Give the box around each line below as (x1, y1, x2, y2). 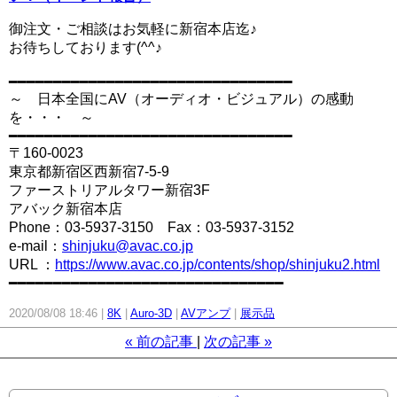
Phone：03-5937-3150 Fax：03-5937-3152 (9, 220, 294, 235)
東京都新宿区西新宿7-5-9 (9, 164, 169, 179)
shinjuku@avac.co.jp (62, 238, 193, 253)
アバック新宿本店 (9, 201, 136, 216)
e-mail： (9, 238, 62, 253)
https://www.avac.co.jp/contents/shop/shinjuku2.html (55, 257, 380, 272)
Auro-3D (130, 307, 172, 320)
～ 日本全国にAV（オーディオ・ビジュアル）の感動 (9, 91, 354, 106)
